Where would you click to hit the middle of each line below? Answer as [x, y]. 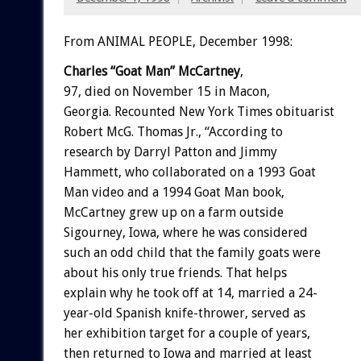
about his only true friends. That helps [175, 272]
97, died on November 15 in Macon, [166, 91]
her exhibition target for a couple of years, [187, 333]
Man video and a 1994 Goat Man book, [174, 192]
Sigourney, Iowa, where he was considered [185, 232]
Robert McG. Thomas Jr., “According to [173, 131]
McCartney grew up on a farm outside [173, 212]
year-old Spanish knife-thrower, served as [184, 313]
